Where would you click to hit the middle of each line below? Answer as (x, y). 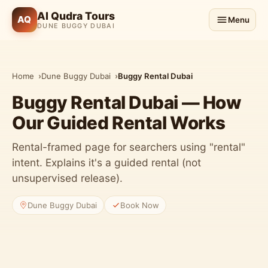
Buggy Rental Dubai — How (127, 102)
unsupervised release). (67, 178)
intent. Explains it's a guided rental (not (106, 162)
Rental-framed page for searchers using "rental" (129, 147)
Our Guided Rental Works (119, 122)
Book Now (139, 205)
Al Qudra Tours (76, 16)
